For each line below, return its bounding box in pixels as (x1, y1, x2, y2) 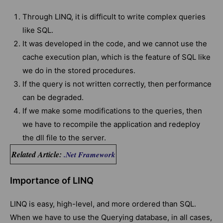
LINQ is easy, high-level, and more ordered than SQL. (10, 199, 196, 209)
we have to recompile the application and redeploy (22, 119, 200, 129)
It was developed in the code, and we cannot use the (22, 39, 207, 49)
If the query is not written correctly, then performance (22, 79, 212, 89)
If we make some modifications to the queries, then (22, 106, 202, 116)
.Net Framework (63, 149, 115, 160)
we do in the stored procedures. (22, 66, 135, 76)
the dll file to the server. (22, 133, 106, 143)
